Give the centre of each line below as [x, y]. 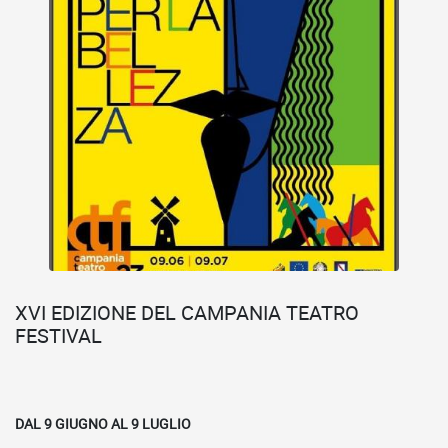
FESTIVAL [58, 335]
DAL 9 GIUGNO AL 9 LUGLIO [103, 423]
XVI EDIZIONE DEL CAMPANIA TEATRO [187, 312]
